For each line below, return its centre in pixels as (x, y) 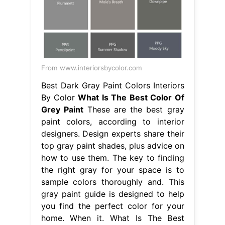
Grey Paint (62, 109)
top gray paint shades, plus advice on (113, 145)
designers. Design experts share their (113, 133)
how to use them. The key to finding (113, 157)
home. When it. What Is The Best (113, 218)
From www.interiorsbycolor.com (91, 68)
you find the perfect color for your (113, 206)
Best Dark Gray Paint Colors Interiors (113, 85)
